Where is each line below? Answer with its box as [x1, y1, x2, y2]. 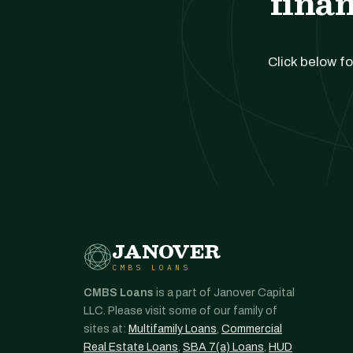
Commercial [221, 323, 282, 335]
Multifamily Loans [128, 323, 217, 335]
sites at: [84, 323, 128, 335]
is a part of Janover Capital [154, 287, 295, 299]
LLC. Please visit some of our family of [84, 305, 277, 317]
